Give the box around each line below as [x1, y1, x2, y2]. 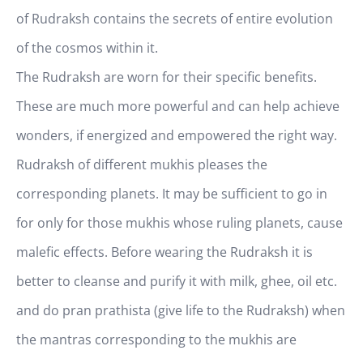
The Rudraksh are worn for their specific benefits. [16, 68, 317, 86]
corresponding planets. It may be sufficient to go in [16, 185, 327, 203]
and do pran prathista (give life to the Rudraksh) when [16, 301, 345, 319]
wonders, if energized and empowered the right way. [16, 126, 337, 144]
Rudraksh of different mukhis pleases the [16, 156, 267, 173]
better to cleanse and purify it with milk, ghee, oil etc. [16, 272, 337, 290]
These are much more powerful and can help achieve [16, 97, 340, 115]
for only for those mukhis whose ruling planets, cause [16, 214, 343, 232]
